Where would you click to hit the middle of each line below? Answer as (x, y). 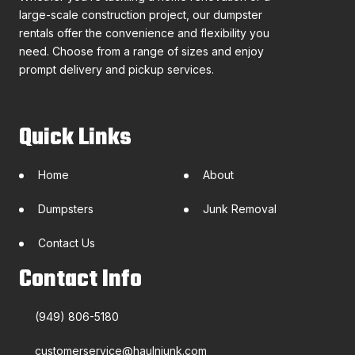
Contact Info (80, 280)
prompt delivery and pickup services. (116, 69)
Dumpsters (66, 209)
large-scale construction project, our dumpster (141, 15)
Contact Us (67, 243)
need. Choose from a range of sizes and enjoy (141, 51)
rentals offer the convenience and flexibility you (144, 33)
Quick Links (75, 138)
